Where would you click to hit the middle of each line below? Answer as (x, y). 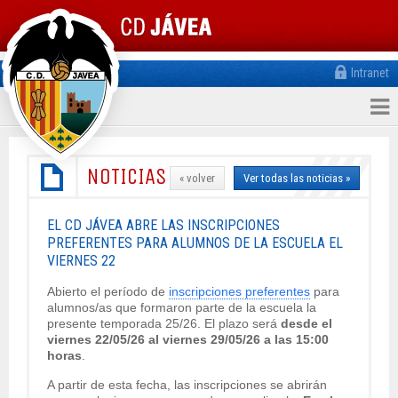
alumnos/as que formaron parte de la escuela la (182, 307)
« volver (197, 178)
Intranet (370, 73)
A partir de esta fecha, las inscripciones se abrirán (187, 385)
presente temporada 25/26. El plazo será (164, 323)
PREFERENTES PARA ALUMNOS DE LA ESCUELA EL (195, 243)
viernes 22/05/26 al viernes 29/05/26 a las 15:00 (188, 339)
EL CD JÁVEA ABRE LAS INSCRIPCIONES (163, 225)
